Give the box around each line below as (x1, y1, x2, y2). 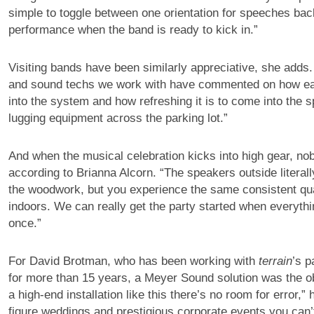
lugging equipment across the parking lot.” (8, 111, 228, 125)
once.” (8, 217, 41, 231)
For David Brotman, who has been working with (8, 254, 259, 268)
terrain (258, 254, 292, 268)
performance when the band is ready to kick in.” (8, 23, 258, 37)
